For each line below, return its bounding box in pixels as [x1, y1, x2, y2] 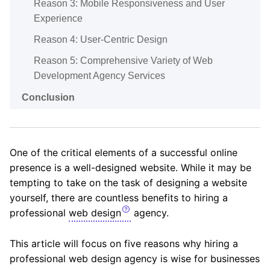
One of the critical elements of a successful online [10, 146, 237, 159]
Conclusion [22, 92, 75, 102]
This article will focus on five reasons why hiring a [10, 237, 238, 250]
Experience [34, 13, 83, 24]
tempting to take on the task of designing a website [10, 176, 247, 189]
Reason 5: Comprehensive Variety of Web [34, 55, 213, 66]
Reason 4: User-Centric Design [34, 34, 168, 45]
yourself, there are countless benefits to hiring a [10, 191, 228, 204]
